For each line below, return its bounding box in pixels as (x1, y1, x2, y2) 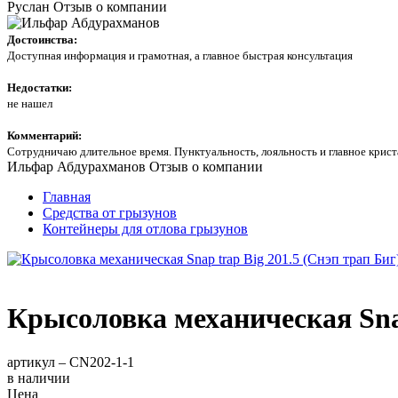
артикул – (7, 354, 69, 370)
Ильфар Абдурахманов (7, 159, 146, 174)
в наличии (7, 370, 70, 386)
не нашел (7, 97, 52, 110)
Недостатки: (7, 81, 75, 94)
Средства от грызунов (43, 205, 177, 220)
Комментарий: (7, 129, 82, 142)
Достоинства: (7, 33, 80, 46)
